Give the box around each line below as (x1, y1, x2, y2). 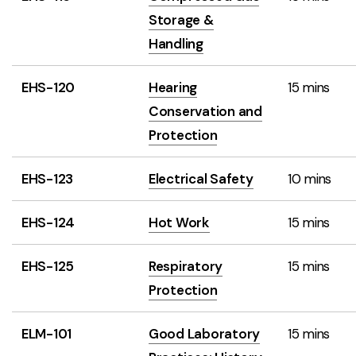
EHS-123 (21, 170, 74, 188)
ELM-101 (21, 325, 72, 342)
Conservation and (149, 103, 262, 120)
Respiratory (149, 257, 223, 275)
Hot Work (149, 214, 210, 231)
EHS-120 (21, 79, 75, 96)
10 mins (288, 170, 332, 188)
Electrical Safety (149, 170, 253, 188)
